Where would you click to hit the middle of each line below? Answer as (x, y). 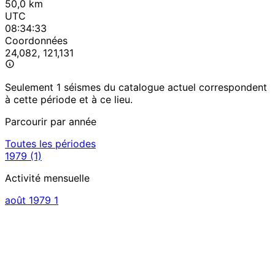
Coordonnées (36, 41)
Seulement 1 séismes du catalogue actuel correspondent (136, 87)
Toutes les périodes (50, 144)
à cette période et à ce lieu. (69, 100)
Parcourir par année (51, 122)
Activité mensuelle (47, 178)
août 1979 (28, 200)
